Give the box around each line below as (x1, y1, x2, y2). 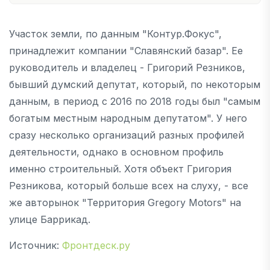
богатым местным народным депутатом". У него (9, 111, 247, 124)
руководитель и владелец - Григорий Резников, (9, 61, 245, 74)
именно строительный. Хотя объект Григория (9, 162, 231, 175)
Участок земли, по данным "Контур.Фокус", (9, 27, 222, 40)
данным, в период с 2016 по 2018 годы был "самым (9, 95, 260, 107)
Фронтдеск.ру (62, 239, 130, 251)
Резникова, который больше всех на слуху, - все (9, 179, 248, 192)
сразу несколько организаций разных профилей (9, 128, 244, 141)
